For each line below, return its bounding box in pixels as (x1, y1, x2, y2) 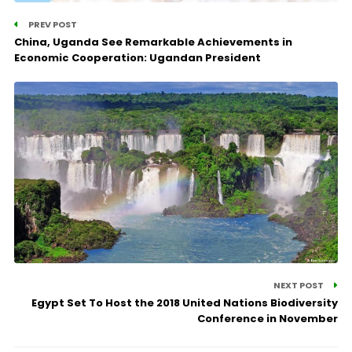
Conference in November (197, 311, 339, 327)
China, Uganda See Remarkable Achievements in (13, 35, 292, 50)
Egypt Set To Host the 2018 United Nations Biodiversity (31, 295, 339, 311)
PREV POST (26, 18, 77, 31)
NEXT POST (273, 279, 326, 292)
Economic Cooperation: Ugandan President (13, 50, 261, 66)
